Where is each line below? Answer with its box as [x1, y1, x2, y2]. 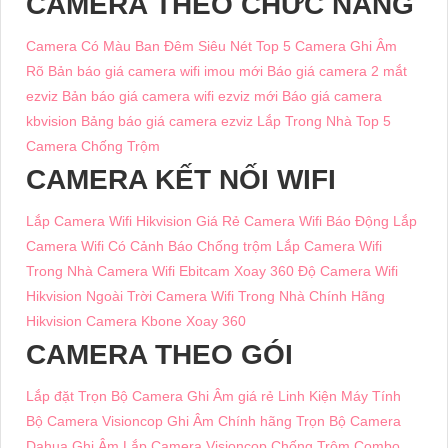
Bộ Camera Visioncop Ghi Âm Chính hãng [26, 413, 292, 430]
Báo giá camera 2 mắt [267, 63, 407, 80]
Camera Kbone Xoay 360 [86, 313, 246, 330]
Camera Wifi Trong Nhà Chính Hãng [156, 288, 385, 305]
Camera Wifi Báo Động [244, 213, 389, 230]
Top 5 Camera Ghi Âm [256, 38, 397, 55]
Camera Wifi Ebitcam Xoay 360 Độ [97, 263, 316, 280]
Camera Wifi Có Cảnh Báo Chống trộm [26, 238, 272, 255]
